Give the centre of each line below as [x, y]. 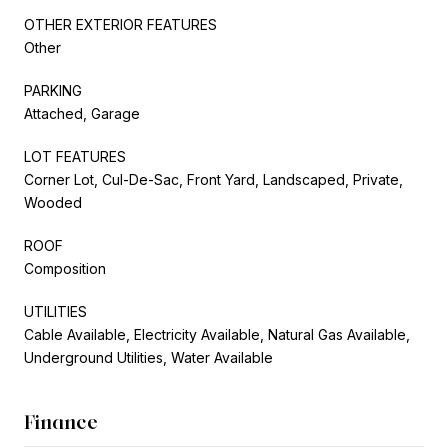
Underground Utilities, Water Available [148, 357]
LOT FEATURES [75, 156]
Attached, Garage [82, 113]
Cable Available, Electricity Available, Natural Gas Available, [217, 334]
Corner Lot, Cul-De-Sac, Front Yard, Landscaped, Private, [213, 179]
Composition [65, 268]
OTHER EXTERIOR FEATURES [120, 24]
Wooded [53, 202]
